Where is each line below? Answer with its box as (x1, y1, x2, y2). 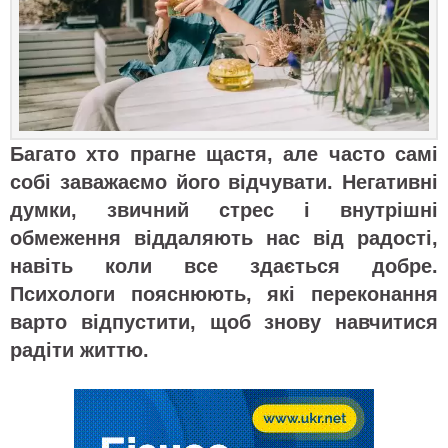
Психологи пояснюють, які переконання (10, 282, 438, 305)
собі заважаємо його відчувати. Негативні (10, 170, 438, 193)
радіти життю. (10, 338, 149, 361)
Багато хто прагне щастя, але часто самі (10, 142, 438, 165)
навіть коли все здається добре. (10, 254, 438, 277)
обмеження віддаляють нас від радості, (10, 226, 438, 249)
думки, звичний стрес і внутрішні (10, 198, 438, 221)
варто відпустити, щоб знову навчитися (10, 310, 438, 333)
